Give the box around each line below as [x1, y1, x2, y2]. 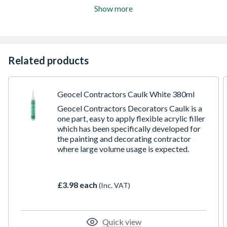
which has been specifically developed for [57, 124, 201, 133]
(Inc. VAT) [99, 181, 130, 190]
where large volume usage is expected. [57, 144, 189, 154]
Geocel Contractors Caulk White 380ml [57, 89, 195, 99]
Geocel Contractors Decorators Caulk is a [57, 103, 202, 113]
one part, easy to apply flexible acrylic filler [57, 113, 205, 123]
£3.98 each [57, 180, 99, 190]
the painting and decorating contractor [57, 134, 191, 143]
